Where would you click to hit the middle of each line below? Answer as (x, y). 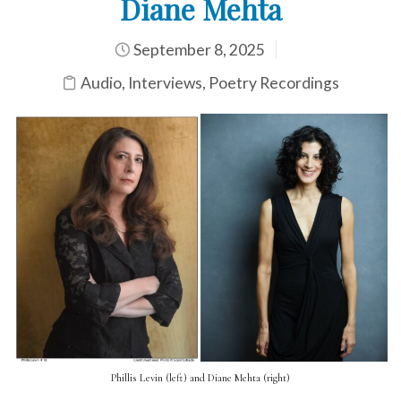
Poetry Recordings (274, 82)
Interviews (165, 82)
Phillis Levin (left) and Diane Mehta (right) (200, 378)
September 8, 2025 (197, 49)
